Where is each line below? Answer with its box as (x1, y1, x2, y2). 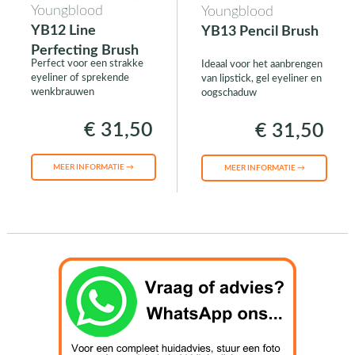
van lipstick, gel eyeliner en (200, 74, 322, 85)
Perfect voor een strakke (30, 59, 143, 70)
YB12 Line (30, 24, 96, 39)
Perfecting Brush (30, 44, 139, 59)
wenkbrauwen (30, 87, 94, 98)
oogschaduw (200, 88, 257, 99)
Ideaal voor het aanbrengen (200, 59, 323, 71)
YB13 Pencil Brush (200, 25, 319, 40)
